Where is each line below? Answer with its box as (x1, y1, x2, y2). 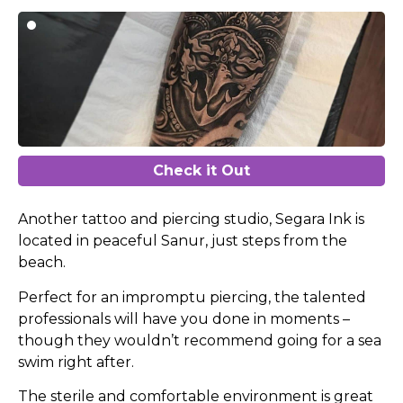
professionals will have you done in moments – (18, 309, 350, 327)
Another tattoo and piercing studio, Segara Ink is (18, 210, 364, 228)
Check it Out (153, 162, 250, 180)
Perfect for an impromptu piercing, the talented (18, 288, 366, 306)
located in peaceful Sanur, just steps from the (18, 232, 347, 250)
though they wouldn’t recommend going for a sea (18, 331, 381, 349)
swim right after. (18, 353, 134, 371)
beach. (18, 254, 66, 272)
